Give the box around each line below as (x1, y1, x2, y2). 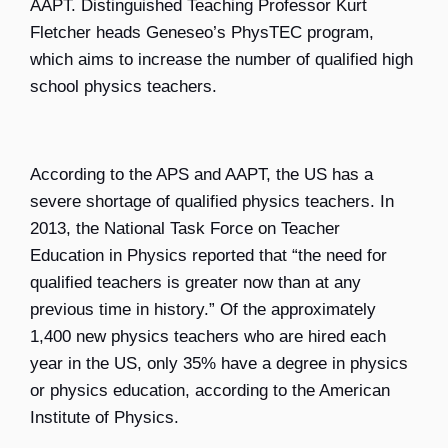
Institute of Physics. (30, 408, 179, 428)
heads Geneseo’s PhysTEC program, (91, 23, 374, 43)
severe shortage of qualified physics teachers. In (30, 192, 394, 212)
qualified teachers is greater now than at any (30, 273, 361, 293)
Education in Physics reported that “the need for (30, 246, 387, 266)
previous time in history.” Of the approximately (30, 300, 376, 320)
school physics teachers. (30, 77, 217, 97)
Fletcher (30, 23, 91, 43)
